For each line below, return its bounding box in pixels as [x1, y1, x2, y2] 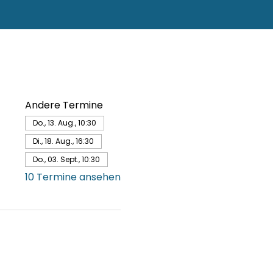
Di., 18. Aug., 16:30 [32, 136, 94, 146]
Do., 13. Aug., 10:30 [32, 118, 96, 128]
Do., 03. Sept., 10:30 [32, 154, 100, 165]
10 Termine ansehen [24, 170, 121, 184]
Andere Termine [24, 98, 103, 112]
